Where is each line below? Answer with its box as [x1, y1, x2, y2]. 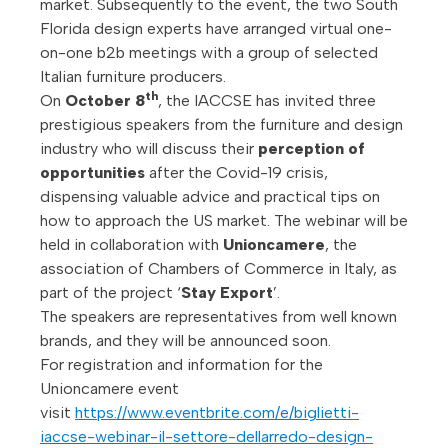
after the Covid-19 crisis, [145, 163, 328, 183]
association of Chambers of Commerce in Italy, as [40, 259, 397, 279]
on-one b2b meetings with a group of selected [40, 43, 378, 63]
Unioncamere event [40, 379, 179, 399]
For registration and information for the [40, 355, 323, 375]
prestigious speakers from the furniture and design [40, 115, 403, 135]
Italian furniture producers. [40, 67, 226, 87]
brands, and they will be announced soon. [40, 331, 331, 351]
